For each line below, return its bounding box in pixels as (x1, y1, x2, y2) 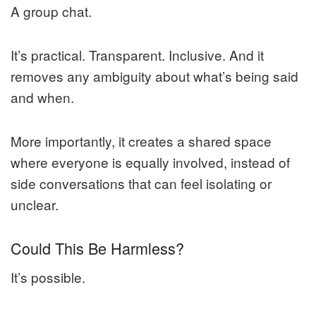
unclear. (11, 195, 59, 214)
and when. (11, 87, 74, 107)
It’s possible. (11, 267, 85, 286)
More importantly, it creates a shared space (11, 131, 272, 151)
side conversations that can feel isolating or (11, 174, 272, 193)
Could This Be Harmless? (11, 237, 184, 260)
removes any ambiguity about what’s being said (11, 66, 298, 86)
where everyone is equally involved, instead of (11, 152, 290, 172)
